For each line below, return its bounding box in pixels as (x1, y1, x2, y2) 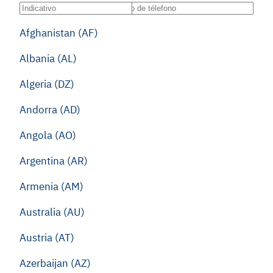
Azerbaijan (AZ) (19, 257, 91, 270)
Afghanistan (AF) (19, 26, 98, 40)
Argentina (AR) (19, 154, 88, 168)
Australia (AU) (19, 205, 85, 219)
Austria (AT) (19, 231, 74, 244)
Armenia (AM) (19, 180, 83, 193)
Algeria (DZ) (19, 77, 74, 91)
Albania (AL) (19, 52, 77, 65)
